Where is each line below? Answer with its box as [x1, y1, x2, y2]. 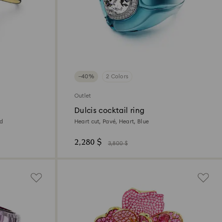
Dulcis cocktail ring [74, 107, 145, 115]
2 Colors [106, 74, 129, 80]
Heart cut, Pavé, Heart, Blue [74, 119, 149, 125]
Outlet [74, 93, 91, 99]
